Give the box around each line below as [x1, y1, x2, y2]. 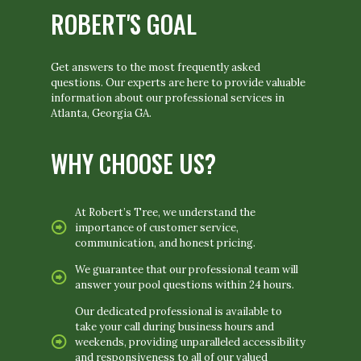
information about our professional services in [51, 90, 284, 105]
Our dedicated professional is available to [75, 304, 282, 318]
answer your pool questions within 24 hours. [75, 277, 294, 292]
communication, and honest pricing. [75, 235, 255, 250]
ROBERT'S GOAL [51, 5, 197, 42]
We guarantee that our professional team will [75, 262, 298, 276]
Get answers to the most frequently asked [51, 60, 260, 74]
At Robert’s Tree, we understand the [75, 205, 255, 219]
